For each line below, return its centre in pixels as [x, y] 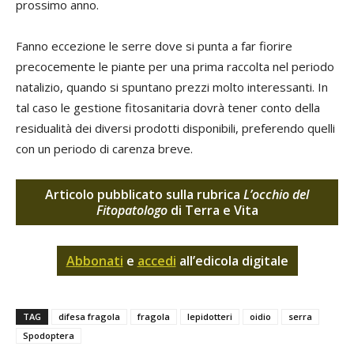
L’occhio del [276, 195]
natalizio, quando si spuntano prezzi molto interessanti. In [172, 87]
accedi [156, 261]
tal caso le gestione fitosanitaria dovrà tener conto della [168, 108]
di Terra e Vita [213, 211]
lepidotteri [210, 317]
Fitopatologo [132, 211]
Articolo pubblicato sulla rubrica [144, 195]
